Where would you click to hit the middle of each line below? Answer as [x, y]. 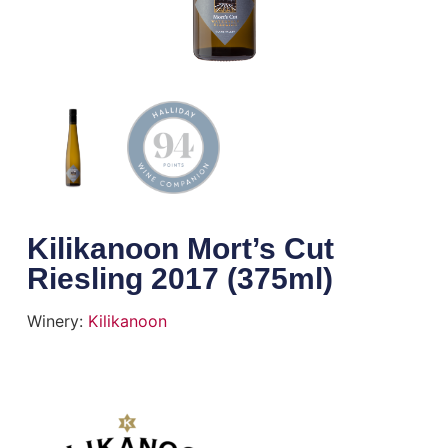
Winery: [57, 320]
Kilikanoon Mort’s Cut [180, 248]
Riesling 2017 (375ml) [179, 278]
